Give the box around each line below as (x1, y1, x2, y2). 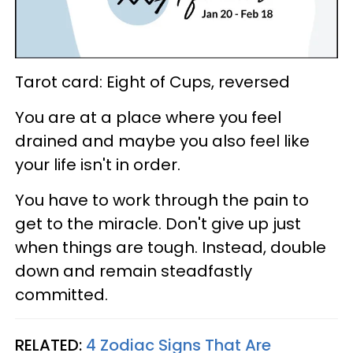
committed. (15, 283, 108, 306)
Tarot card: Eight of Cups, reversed (15, 70, 290, 93)
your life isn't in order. (15, 153, 180, 176)
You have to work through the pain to (15, 188, 309, 211)
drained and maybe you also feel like (15, 129, 310, 152)
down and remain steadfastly (15, 259, 252, 282)
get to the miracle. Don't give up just (15, 212, 301, 235)
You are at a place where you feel (15, 106, 281, 128)
